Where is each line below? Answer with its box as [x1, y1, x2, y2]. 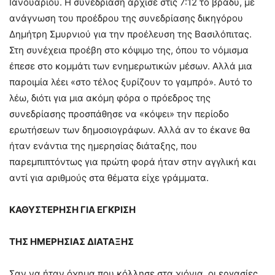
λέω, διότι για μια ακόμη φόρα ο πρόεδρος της [9, 92, 211, 104]
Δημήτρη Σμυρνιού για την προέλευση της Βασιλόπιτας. [9, 28, 252, 40]
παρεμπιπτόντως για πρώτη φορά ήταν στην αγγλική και [9, 156, 256, 168]
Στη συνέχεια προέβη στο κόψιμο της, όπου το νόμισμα [9, 44, 249, 56]
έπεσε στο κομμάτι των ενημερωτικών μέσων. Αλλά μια [9, 60, 252, 72]
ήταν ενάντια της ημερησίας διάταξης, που [9, 140, 197, 152]
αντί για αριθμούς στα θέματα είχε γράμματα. [9, 172, 209, 184]
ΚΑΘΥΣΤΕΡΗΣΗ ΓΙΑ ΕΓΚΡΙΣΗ [9, 204, 136, 215]
